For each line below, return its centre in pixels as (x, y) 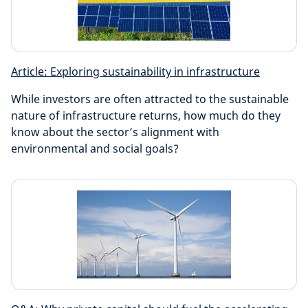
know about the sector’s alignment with (115, 132)
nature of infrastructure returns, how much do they (146, 115)
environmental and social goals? (95, 148)
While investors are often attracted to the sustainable (150, 99)
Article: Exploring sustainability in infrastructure (135, 71)
